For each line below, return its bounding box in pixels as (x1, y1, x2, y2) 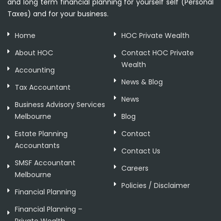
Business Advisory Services (15, 99, 105, 110)
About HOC (15, 47, 53, 58)
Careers (121, 163, 148, 173)
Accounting (15, 65, 55, 75)
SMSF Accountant (15, 157, 75, 168)
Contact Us (121, 146, 160, 156)
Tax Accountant (15, 82, 71, 92)
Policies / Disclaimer (121, 180, 190, 190)
